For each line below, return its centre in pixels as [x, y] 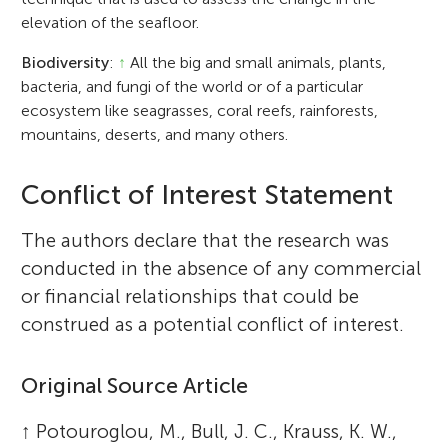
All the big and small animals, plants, [256, 62]
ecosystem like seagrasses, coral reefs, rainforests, [200, 110]
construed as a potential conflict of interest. [213, 324]
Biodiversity [65, 62]
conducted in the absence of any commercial [221, 268]
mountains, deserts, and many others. [155, 134]
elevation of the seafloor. [110, 22]
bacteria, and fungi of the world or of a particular [192, 86]
